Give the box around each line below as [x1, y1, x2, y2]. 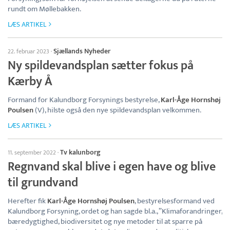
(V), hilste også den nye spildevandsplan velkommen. [33, 104, 201, 117]
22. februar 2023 [8, 46, 49, 56]
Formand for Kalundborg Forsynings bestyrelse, [8, 93, 161, 106]
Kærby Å [8, 71, 52, 92]
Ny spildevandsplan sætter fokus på [8, 55, 194, 76]
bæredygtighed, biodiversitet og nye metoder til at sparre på [8, 215, 202, 228]
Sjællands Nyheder [53, 45, 110, 57]
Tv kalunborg [60, 146, 101, 158]
